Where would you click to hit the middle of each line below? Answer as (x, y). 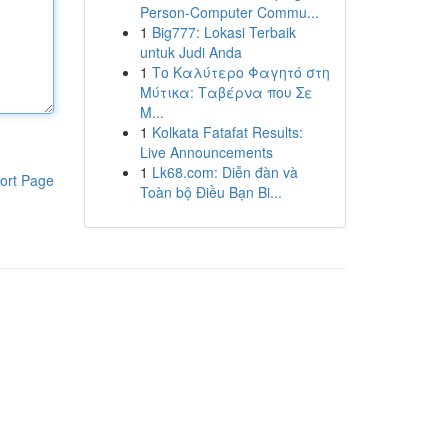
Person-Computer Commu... (229, 12)
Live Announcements (206, 152)
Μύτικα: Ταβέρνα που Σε (226, 92)
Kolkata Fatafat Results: (227, 132)
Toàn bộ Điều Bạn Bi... (210, 192)
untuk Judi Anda (190, 52)
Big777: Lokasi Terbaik (223, 32)
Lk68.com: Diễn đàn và (224, 172)
